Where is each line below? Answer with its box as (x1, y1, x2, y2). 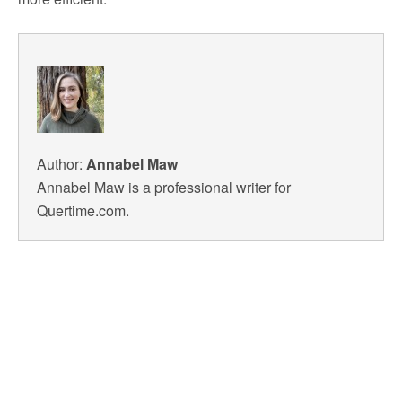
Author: (37, 153, 86, 174)
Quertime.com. (37, 200, 129, 221)
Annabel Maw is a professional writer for (37, 177, 291, 197)
